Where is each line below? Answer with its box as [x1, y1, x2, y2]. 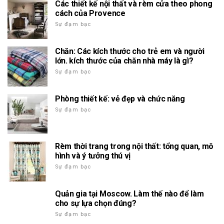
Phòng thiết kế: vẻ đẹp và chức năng [55, 93, 185, 103]
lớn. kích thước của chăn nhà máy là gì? [55, 55, 193, 65]
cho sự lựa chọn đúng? [55, 198, 136, 208]
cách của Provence [55, 8, 125, 18]
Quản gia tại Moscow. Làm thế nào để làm [55, 188, 204, 198]
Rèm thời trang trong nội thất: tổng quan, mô [55, 141, 213, 151]
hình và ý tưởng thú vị [55, 150, 130, 160]
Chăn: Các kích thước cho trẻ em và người [55, 46, 204, 56]
